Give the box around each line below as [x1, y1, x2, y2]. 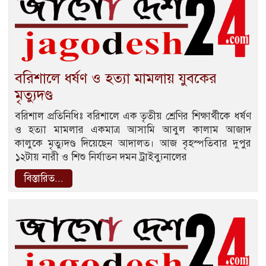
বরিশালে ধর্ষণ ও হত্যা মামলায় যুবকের [15, 69, 217, 87]
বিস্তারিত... [24, 172, 64, 185]
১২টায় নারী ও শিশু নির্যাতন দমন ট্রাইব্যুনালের [15, 150, 187, 163]
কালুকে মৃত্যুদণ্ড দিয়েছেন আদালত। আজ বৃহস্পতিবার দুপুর [15, 137, 251, 150]
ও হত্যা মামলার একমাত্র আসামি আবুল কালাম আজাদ [15, 123, 251, 136]
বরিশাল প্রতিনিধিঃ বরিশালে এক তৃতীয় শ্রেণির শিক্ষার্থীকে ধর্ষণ [15, 109, 251, 122]
